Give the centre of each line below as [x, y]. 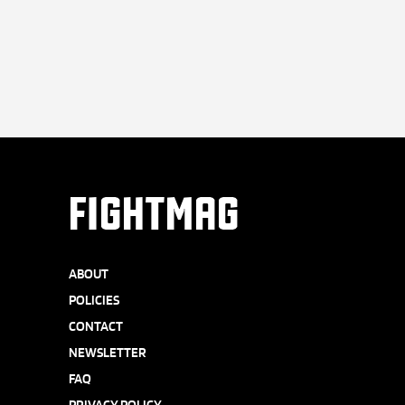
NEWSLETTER [108, 353]
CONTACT [96, 327]
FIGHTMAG [154, 214]
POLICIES [94, 301]
